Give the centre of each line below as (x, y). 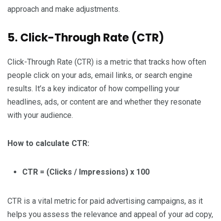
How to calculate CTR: (48, 144)
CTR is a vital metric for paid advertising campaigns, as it (105, 201)
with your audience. (40, 115)
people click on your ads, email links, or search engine (100, 75)
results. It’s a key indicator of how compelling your (93, 89)
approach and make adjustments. (64, 9)
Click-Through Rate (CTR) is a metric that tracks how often (107, 62)
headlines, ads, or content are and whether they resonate (104, 102)
